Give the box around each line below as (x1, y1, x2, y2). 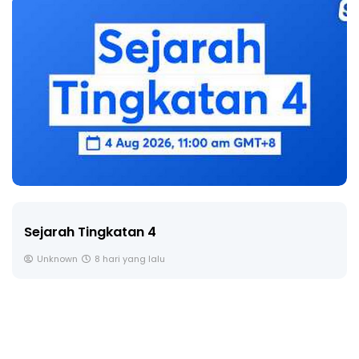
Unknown (37, 253, 78, 266)
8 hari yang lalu (95, 253, 165, 266)
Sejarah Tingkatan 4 (24, 223, 156, 242)
